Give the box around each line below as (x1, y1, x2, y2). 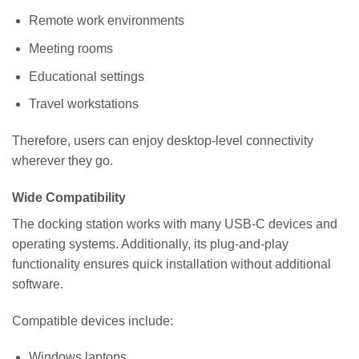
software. (12, 276, 63, 291)
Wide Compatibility (12, 190, 126, 204)
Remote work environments (28, 14, 184, 28)
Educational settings (28, 69, 144, 83)
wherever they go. (12, 153, 113, 167)
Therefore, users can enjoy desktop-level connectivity (12, 133, 313, 147)
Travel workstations (28, 97, 139, 111)
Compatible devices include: (12, 313, 173, 328)
